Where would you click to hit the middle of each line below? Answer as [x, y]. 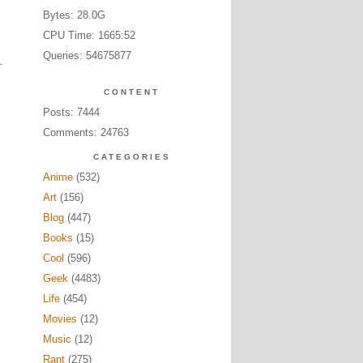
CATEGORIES [132, 157]
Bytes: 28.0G [74, 15]
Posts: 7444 [71, 112]
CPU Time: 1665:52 [89, 35]
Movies [60, 319]
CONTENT [132, 92]
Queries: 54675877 [87, 56]
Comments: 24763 [85, 132]
